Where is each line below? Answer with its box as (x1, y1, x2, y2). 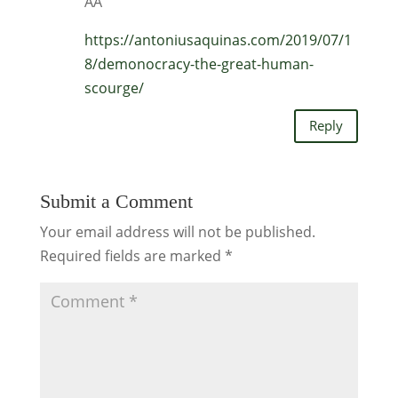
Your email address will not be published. (39, 221, 315, 242)
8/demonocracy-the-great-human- (84, 53, 314, 74)
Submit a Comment (39, 189, 193, 212)
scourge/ (84, 77, 144, 98)
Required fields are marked (39, 245, 225, 266)
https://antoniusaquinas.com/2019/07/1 (84, 29, 352, 50)
